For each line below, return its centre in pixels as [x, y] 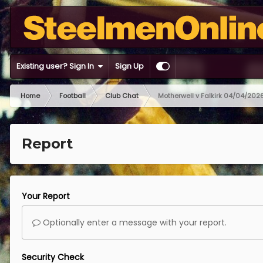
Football [73, 96]
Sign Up [129, 66]
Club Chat [122, 96]
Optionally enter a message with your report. [134, 222]
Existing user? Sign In [57, 66]
